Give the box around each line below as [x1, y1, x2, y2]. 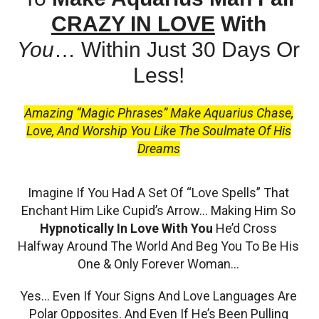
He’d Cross [213, 221, 278, 236]
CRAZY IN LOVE [51, 12, 215, 36]
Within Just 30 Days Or [81, 38, 300, 62]
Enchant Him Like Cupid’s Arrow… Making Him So [21, 203, 296, 219]
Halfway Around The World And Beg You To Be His [18, 239, 300, 254]
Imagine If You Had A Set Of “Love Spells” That [28, 185, 290, 201]
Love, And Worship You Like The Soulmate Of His [26, 123, 291, 139]
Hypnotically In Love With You [40, 221, 214, 236]
